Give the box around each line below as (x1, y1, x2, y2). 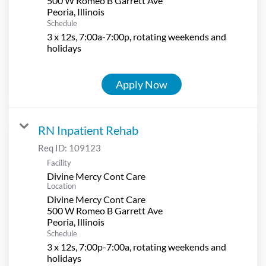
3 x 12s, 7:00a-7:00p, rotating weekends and (47, 30, 226, 42)
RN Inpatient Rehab (38, 122, 138, 137)
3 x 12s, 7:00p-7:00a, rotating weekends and (47, 240, 226, 252)
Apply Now (116, 77, 167, 91)
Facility (47, 157, 71, 167)
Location (47, 180, 76, 191)
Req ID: (38, 142, 69, 153)
